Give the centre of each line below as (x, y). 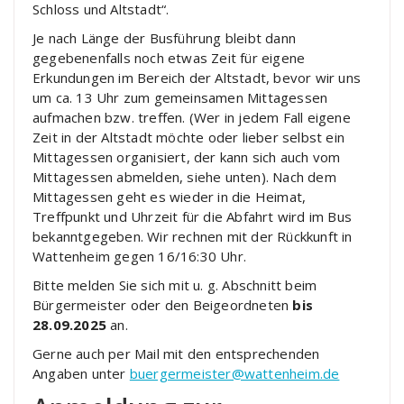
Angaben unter (81, 373)
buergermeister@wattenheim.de (234, 373)
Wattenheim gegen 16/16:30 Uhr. (139, 256)
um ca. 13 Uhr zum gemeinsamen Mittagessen (180, 97)
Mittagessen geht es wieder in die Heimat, (170, 197)
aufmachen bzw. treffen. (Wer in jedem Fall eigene (192, 117)
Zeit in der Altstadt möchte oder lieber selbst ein (189, 137)
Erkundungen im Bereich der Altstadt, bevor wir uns (197, 78)
